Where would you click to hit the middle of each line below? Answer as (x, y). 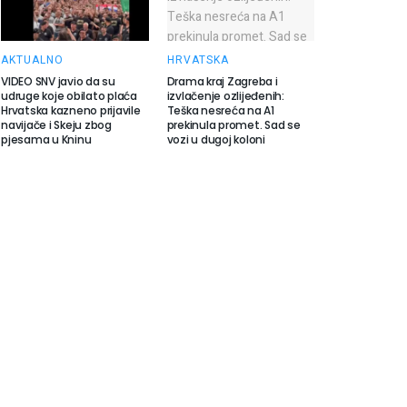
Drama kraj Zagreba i (222, 81)
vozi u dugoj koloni (216, 139)
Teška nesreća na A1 (220, 110)
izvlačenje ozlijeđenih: (225, 96)
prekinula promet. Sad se (233, 125)
